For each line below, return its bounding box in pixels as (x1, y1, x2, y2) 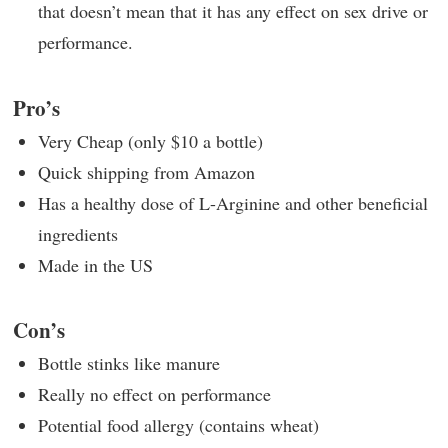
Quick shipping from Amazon (38, 159, 255, 184)
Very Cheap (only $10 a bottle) (38, 128, 263, 153)
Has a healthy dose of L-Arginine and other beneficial (38, 190, 428, 215)
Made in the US (38, 252, 153, 277)
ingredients (38, 221, 118, 246)
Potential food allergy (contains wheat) (38, 413, 319, 437)
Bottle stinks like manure (38, 351, 220, 375)
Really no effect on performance (38, 382, 271, 406)
